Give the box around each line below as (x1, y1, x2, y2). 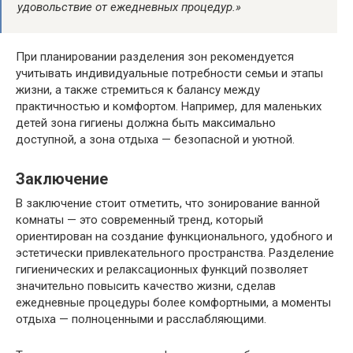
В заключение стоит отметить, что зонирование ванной (16, 196, 320, 211)
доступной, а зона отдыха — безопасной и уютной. (16, 132, 295, 147)
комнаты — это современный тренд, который (16, 213, 263, 228)
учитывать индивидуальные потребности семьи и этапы (16, 66, 323, 81)
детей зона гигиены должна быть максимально (16, 116, 276, 131)
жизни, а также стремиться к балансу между (16, 83, 260, 98)
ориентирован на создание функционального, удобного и (16, 229, 333, 244)
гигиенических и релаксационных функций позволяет (16, 262, 308, 277)
